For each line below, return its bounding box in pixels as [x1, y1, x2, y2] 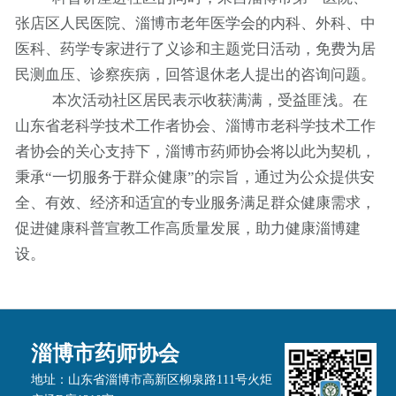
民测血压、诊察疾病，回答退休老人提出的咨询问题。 [14, 65, 376, 83]
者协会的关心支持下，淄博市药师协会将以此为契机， [14, 142, 376, 160]
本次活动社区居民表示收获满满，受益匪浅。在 [52, 91, 369, 109]
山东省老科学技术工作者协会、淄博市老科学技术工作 [14, 117, 376, 134]
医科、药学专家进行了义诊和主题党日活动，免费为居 [14, 40, 376, 57]
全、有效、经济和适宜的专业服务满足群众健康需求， [14, 194, 376, 211]
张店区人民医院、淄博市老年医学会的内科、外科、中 [14, 14, 376, 32]
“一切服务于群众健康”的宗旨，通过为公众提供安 [44, 168, 375, 186]
